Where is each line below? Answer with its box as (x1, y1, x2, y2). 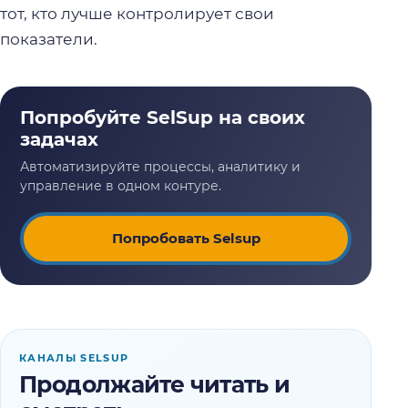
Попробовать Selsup (111, 229, 260, 247)
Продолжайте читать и (19, 370, 291, 398)
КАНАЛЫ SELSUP (19, 351, 129, 364)
